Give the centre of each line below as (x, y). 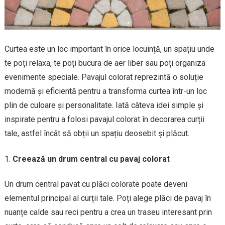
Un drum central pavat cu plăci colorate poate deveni (96, 184)
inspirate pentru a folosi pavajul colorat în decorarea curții (104, 119)
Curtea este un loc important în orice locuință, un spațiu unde (109, 49)
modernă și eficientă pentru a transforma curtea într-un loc (105, 91)
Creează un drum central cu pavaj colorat (91, 159)
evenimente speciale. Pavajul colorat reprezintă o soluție (104, 77)
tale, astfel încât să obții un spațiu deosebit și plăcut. (97, 133)
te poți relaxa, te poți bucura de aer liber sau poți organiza (105, 63)
